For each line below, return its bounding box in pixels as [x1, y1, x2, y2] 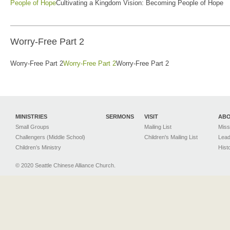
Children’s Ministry [15, 144, 61, 150]
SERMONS [106, 113, 134, 120]
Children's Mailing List [144, 133, 198, 140]
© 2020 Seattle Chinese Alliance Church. [15, 162, 116, 168]
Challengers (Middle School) [15, 133, 85, 140]
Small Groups [15, 123, 49, 130]
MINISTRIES [15, 113, 47, 120]
